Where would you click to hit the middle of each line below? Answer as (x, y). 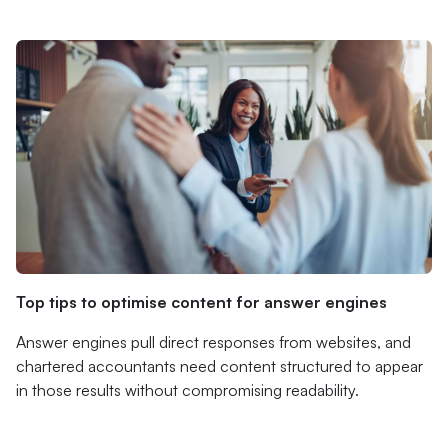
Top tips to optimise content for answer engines (201, 302)
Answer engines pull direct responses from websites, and (213, 342)
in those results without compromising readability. (187, 390)
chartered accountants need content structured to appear (219, 366)
